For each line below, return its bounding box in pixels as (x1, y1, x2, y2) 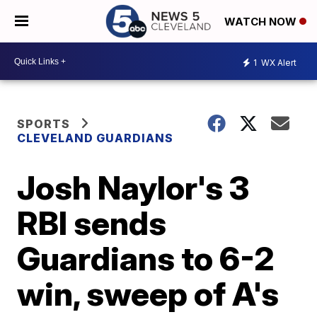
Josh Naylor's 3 (17, 168, 250, 207)
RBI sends (17, 203, 167, 243)
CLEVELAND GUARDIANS (17, 131, 174, 145)
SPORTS (17, 117, 71, 131)
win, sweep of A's (17, 274, 279, 313)
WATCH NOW (224, 15, 299, 29)
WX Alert (259, 57, 296, 68)
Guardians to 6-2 (17, 238, 275, 278)
